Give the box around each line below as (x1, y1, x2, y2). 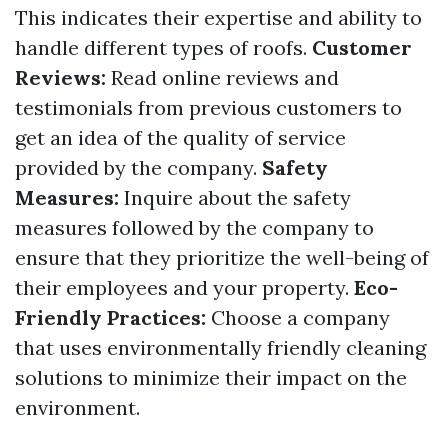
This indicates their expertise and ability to (15, 5, 422, 30)
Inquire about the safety (119, 185, 351, 210)
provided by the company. (15, 155, 262, 180)
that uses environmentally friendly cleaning (15, 335, 426, 360)
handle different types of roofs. (15, 35, 312, 60)
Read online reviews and (106, 65, 339, 90)
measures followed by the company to (15, 215, 374, 240)
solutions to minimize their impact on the (15, 365, 407, 390)
